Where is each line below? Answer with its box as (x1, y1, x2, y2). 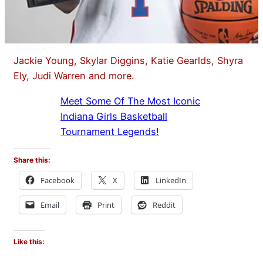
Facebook (41, 174, 75, 186)
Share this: (14, 155, 50, 164)
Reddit (153, 199, 176, 210)
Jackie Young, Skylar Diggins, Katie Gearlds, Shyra (14, 55, 243, 67)
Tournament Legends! (60, 125, 159, 137)
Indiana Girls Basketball (60, 110, 167, 122)
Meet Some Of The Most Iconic (60, 95, 200, 107)
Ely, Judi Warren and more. (14, 70, 134, 82)
